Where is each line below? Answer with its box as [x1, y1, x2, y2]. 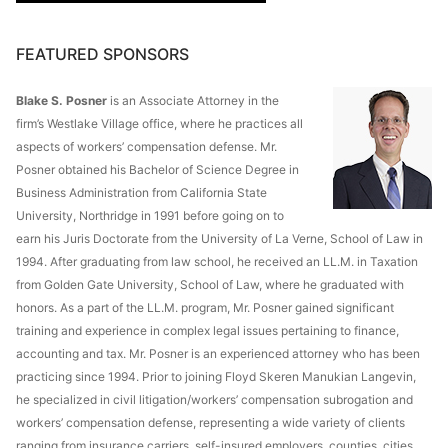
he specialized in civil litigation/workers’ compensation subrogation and [16, 391, 413, 407]
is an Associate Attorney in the [107, 92, 279, 108]
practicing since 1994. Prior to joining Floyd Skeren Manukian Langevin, [16, 368, 416, 384]
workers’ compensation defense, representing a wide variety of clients [16, 414, 405, 430]
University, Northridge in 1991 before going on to [16, 207, 284, 223]
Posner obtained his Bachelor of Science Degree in [16, 161, 299, 177]
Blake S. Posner [16, 92, 107, 108]
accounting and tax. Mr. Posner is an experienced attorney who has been [16, 345, 420, 361]
